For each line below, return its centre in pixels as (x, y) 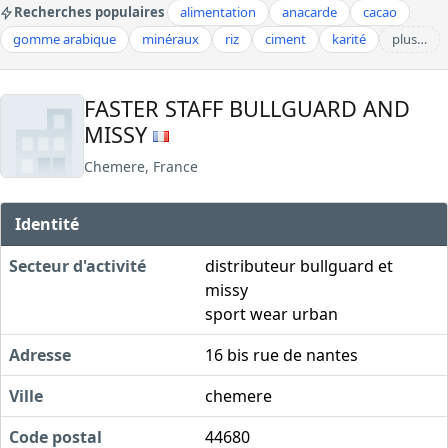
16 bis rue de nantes (281, 354)
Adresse (40, 354)
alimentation (218, 12)
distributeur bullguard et (299, 265)
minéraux (170, 39)
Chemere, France (141, 166)
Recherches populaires (89, 12)
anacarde (309, 12)
